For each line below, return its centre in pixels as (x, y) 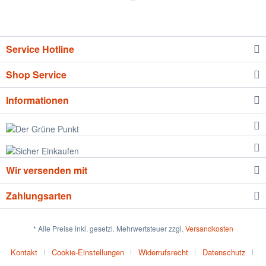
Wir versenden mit (47, 170)
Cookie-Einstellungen (88, 252)
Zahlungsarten (39, 195)
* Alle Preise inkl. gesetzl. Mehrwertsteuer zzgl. (109, 228)
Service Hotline (40, 49)
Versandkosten (209, 228)
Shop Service (36, 74)
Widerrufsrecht (163, 252)
